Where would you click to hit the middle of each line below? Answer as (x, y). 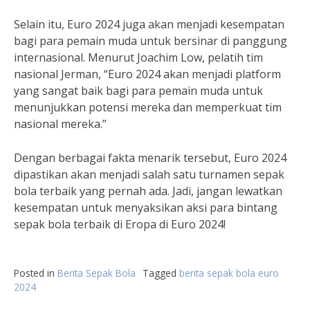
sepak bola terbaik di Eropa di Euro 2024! (120, 224)
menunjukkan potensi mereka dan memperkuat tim (148, 107)
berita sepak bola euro (229, 273)
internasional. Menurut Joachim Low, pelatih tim (138, 57)
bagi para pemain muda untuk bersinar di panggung (151, 41)
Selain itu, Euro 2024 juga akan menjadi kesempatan (149, 24)
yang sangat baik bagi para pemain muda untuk (138, 91)
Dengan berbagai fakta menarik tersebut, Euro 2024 (150, 158)
